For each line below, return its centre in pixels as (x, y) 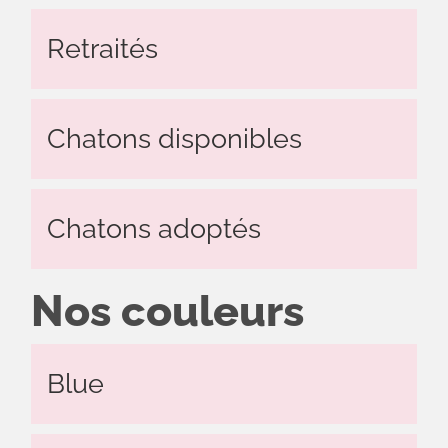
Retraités (102, 49)
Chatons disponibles (174, 139)
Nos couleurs (167, 311)
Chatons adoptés (154, 229)
